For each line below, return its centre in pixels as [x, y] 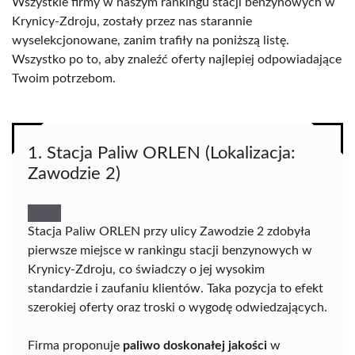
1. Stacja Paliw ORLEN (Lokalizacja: [162, 153]
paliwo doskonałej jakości [195, 345]
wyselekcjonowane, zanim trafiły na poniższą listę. [151, 40]
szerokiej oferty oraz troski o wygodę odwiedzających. [177, 307]
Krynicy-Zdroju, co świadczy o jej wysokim [146, 269]
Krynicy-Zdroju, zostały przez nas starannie [132, 21]
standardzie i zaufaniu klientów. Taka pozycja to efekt [176, 288]
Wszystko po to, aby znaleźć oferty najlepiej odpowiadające [177, 59]
